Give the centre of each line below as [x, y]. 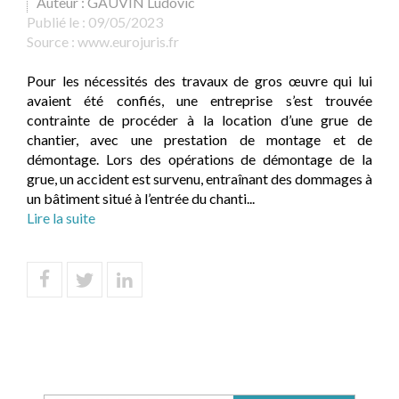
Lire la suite [61, 218]
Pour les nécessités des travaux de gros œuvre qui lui [199, 81]
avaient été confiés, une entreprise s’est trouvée [199, 100]
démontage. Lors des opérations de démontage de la [199, 159]
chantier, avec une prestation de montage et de [199, 139]
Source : [52, 41]
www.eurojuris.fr [128, 41]
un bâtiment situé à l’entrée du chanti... [141, 198]
